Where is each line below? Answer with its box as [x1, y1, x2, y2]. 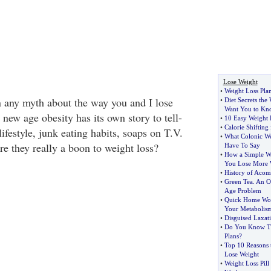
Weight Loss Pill [224, 260, 269, 267]
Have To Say [224, 142, 260, 149]
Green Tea [224, 178, 253, 185]
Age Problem [224, 187, 261, 194]
